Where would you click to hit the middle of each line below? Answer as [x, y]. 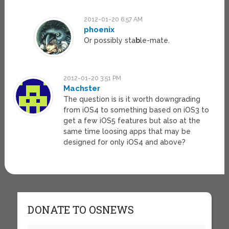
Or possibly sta [109, 41]
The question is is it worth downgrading [132, 99]
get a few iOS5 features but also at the [132, 121]
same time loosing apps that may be [127, 132]
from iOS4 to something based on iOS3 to [136, 110]
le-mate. [155, 41]
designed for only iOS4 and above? [125, 142]
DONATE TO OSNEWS [81, 210]
